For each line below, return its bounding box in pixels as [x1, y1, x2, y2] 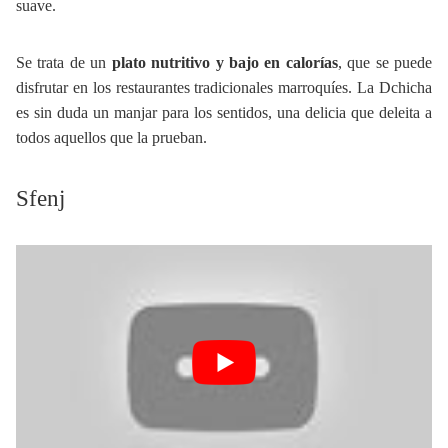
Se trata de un [16, 54, 112, 71]
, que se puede [337, 54, 433, 71]
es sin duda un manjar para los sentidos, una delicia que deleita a [16, 104, 432, 121]
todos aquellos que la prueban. [16, 129, 207, 146]
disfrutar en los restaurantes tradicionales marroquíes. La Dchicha [16, 79, 432, 96]
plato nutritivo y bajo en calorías [111, 54, 338, 71]
